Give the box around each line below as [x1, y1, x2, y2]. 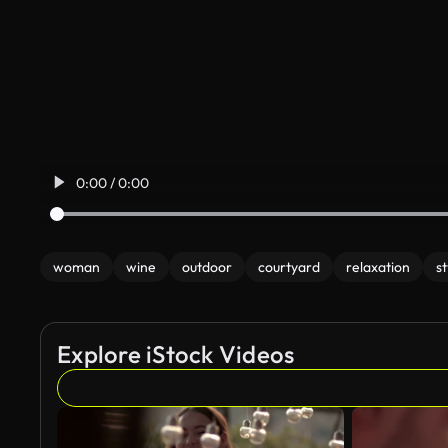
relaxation [346, 258, 410, 276]
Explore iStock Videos [57, 339, 295, 369]
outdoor [182, 258, 232, 276]
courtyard [258, 258, 320, 276]
